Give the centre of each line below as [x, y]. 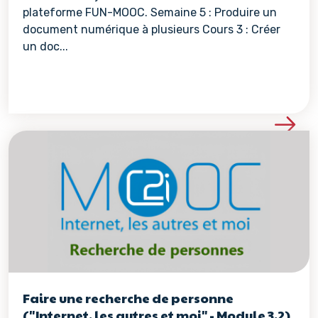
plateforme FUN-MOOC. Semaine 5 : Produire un [150, 12]
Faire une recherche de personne [128, 298]
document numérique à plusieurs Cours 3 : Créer [152, 29]
